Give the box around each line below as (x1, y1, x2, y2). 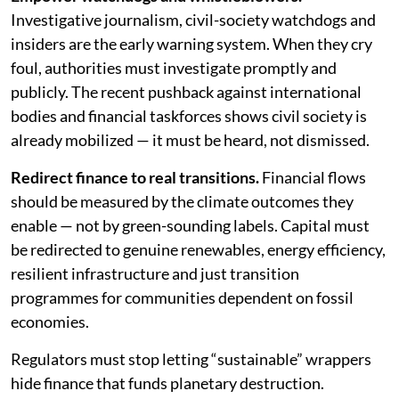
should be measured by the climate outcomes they (11, 191, 354, 211)
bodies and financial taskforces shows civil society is (11, 106, 367, 126)
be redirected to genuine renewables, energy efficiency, (11, 240, 386, 259)
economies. (11, 312, 89, 331)
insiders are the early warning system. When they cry (11, 34, 372, 53)
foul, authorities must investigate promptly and (11, 58, 337, 77)
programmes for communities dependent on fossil (11, 288, 354, 307)
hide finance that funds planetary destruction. (11, 373, 324, 393)
